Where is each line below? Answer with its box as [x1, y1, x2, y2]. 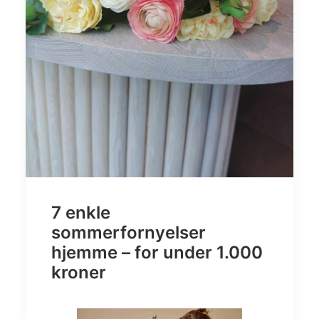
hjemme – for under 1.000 [51, 242, 263, 263]
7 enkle [51, 202, 110, 224]
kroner [51, 262, 106, 283]
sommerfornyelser [51, 222, 206, 244]
